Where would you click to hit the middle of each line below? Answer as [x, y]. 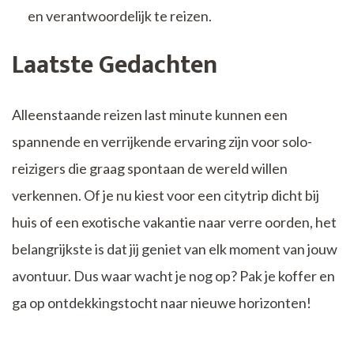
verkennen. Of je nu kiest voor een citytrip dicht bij [166, 195]
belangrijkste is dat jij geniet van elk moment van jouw [175, 249]
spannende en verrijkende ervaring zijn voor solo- [162, 141]
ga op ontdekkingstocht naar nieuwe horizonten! [162, 302]
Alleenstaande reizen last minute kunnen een [150, 114]
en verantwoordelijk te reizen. [120, 15]
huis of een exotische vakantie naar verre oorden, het [174, 222]
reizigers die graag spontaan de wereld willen [150, 168]
